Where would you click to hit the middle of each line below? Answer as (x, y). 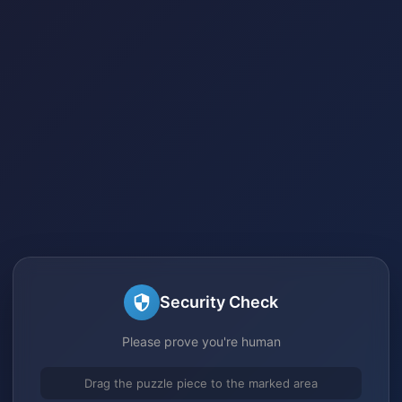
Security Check (219, 302)
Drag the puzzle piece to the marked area (201, 383)
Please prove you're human (201, 341)
